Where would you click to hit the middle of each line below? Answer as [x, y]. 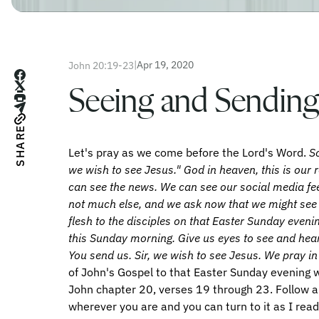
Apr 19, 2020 [165, 65]
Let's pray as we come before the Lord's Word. [189, 152]
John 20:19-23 [101, 65]
